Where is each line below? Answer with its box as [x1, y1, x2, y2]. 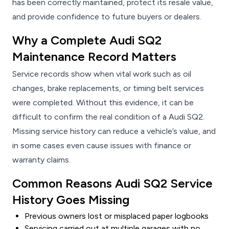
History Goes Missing [12, 192, 129, 208]
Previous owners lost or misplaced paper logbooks [25, 211, 209, 221]
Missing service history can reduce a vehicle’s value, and [12, 126, 216, 136]
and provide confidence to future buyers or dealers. [12, 12, 201, 22]
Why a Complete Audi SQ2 [12, 33, 162, 48]
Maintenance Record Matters [12, 49, 176, 64]
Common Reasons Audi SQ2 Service [12, 176, 213, 191]
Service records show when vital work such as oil [12, 69, 191, 79]
